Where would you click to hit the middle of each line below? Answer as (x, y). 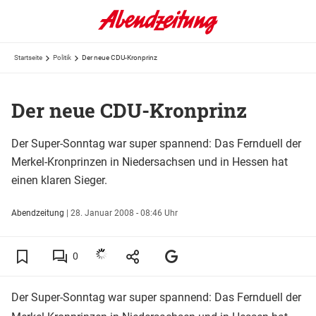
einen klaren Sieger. (59, 180)
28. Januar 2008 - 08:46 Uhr (124, 213)
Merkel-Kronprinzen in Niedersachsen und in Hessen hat (150, 162)
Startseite (28, 57)
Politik (62, 57)
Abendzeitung (38, 213)
